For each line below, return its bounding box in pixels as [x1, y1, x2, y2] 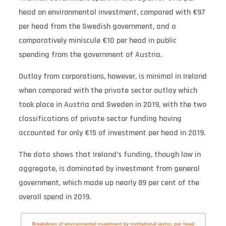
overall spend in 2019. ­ [18, 191, 93, 202]
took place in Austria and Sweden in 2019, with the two [18, 99, 206, 110]
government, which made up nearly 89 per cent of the [18, 177, 199, 188]
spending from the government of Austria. [18, 49, 162, 60]
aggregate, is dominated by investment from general [18, 163, 200, 174]
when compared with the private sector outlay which [18, 85, 197, 96]
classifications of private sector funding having [18, 113, 182, 124]
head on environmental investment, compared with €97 [18, 7, 205, 18]
